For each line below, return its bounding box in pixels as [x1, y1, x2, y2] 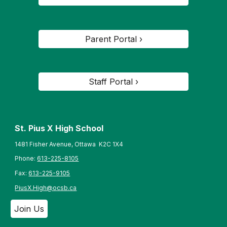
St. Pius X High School [15, 123, 104, 133]
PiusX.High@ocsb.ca [15, 183, 77, 192]
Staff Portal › [89, 77, 138, 87]
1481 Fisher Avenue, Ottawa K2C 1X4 [15, 140, 124, 148]
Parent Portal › [85, 34, 142, 44]
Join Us [14, 203, 45, 214]
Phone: [15, 155, 37, 163]
